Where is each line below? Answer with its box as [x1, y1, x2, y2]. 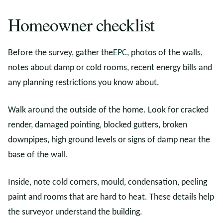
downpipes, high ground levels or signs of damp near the [8, 135, 210, 145]
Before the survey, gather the [8, 48, 113, 58]
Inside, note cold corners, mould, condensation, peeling [8, 178, 207, 187]
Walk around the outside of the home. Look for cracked [8, 106, 209, 115]
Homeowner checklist [8, 12, 154, 36]
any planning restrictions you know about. [8, 78, 159, 88]
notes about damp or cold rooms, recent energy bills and [8, 63, 212, 73]
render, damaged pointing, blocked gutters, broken [8, 120, 187, 130]
